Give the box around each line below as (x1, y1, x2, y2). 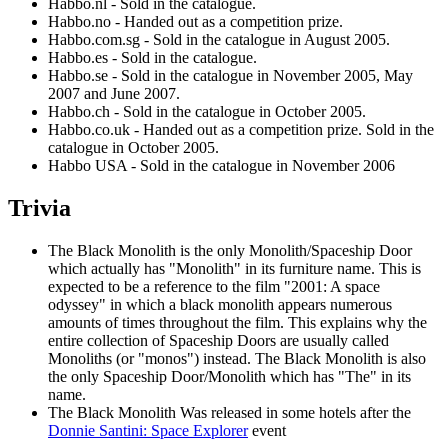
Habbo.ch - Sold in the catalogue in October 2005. (48, 102, 366, 120)
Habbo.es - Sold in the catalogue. (48, 48, 257, 66)
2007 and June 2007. (48, 84, 180, 102)
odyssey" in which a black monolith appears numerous (48, 295, 392, 313)
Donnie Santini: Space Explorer (48, 421, 248, 439)
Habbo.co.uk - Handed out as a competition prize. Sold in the (48, 120, 434, 138)
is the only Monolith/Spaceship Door (176, 241, 412, 259)
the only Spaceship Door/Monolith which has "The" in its (48, 367, 411, 385)
